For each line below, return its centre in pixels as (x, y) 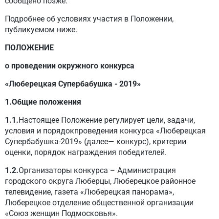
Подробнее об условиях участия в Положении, (89, 19)
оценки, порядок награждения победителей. (86, 152)
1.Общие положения (43, 102)
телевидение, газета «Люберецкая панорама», (89, 192)
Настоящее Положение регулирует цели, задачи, (107, 120)
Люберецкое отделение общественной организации (99, 203)
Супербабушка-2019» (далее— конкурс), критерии (96, 142)
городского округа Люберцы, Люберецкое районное (100, 181)
